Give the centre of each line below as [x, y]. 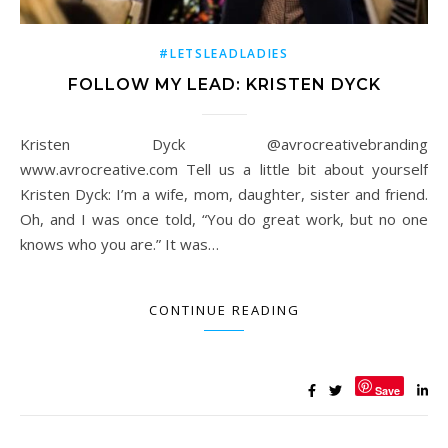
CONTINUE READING [224, 310]
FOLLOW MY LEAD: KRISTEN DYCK [224, 85]
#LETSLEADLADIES [224, 54]
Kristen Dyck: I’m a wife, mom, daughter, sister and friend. [224, 194]
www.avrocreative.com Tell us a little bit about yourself [224, 169]
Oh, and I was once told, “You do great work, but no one [224, 219]
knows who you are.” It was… [119, 244]
